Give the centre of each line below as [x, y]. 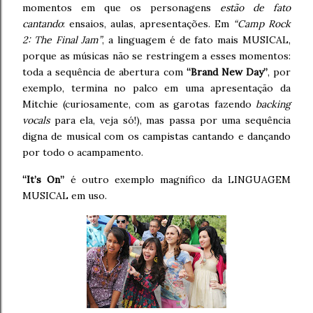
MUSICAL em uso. [65, 195]
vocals [36, 120]
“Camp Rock [262, 23]
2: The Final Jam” [63, 39]
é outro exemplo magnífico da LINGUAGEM [178, 179]
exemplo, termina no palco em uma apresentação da [156, 88]
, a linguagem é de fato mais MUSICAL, [197, 39]
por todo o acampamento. [83, 152]
